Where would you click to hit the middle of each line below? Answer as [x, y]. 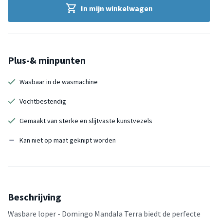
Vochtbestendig [43, 101]
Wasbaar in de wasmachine [59, 82]
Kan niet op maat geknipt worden [68, 140]
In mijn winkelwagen [117, 8]
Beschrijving [35, 197]
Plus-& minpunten [47, 60]
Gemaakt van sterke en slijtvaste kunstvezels [86, 120]
